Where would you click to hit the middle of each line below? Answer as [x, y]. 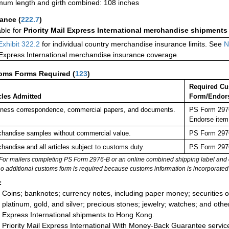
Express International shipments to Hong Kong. [78, 215]
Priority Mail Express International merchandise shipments [125, 30]
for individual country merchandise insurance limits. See [132, 44]
